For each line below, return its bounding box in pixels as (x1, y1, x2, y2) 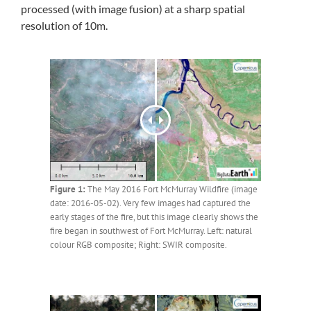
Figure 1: (50, 183, 85, 196)
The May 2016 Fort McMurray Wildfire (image (85, 183, 258, 196)
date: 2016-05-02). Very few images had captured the (50, 197, 251, 210)
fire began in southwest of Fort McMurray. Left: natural (50, 225, 252, 237)
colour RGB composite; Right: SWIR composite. (50, 239, 227, 251)
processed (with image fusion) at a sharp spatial (21, 2, 245, 16)
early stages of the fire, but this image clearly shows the (50, 211, 258, 224)
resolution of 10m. (21, 19, 108, 33)
